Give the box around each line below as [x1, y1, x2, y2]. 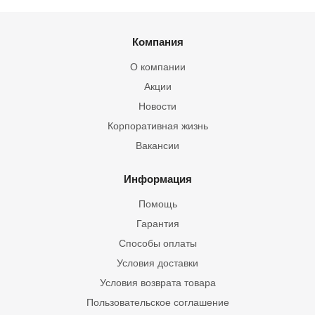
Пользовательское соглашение [86, 297, 229, 308]
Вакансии [136, 140, 179, 151]
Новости [139, 101, 176, 112]
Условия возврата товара [99, 277, 216, 288]
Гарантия [136, 218, 179, 229]
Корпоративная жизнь [107, 120, 208, 131]
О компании [129, 61, 186, 72]
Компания [131, 36, 184, 48]
